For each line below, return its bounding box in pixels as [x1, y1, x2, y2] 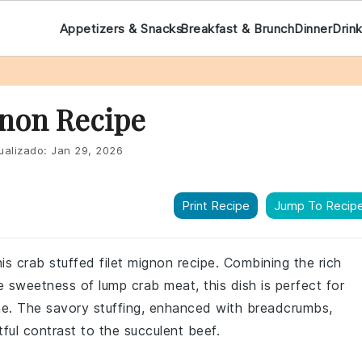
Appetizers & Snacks [59, 20, 183, 36]
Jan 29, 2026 [51, 144, 123, 157]
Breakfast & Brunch [180, 20, 295, 36]
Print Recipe [182, 198, 250, 213]
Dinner [294, 20, 333, 36]
